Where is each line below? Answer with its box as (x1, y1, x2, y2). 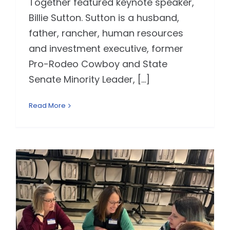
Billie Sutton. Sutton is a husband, (28, 11, 179, 25)
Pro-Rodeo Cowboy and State (28, 57, 167, 71)
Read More (28, 101, 66, 111)
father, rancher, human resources (28, 27, 183, 40)
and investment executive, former (28, 42, 183, 55)
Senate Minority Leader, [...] (28, 73, 150, 86)
